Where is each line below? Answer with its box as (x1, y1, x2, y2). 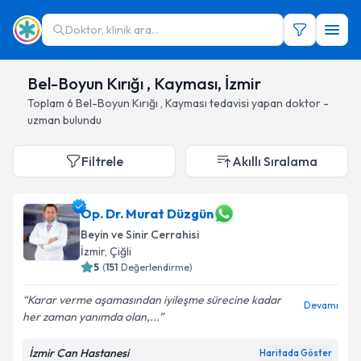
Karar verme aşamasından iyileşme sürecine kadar (27, 293, 281, 307)
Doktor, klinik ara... (65, 23, 159, 37)
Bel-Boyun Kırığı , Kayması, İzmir (27, 73, 261, 93)
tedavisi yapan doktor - (210, 96, 329, 110)
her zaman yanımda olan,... (23, 309, 159, 324)
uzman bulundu (27, 113, 102, 127)
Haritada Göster (259, 347, 332, 359)
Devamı (304, 299, 338, 311)
